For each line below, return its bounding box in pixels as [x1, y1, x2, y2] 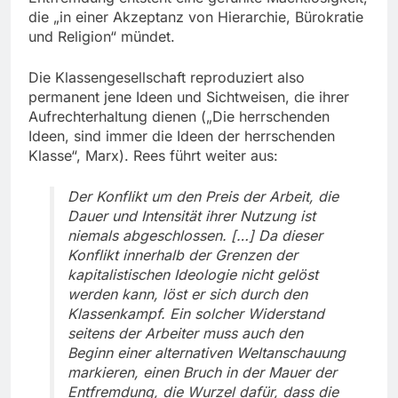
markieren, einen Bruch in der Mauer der [68, 363, 337, 382]
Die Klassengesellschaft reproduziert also [28, 68, 305, 87]
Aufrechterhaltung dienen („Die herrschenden [28, 107, 330, 126]
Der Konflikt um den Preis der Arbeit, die [68, 187, 338, 206]
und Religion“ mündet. [28, 28, 175, 46]
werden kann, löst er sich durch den [68, 285, 307, 304]
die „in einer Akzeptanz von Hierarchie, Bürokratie [28, 8, 363, 27]
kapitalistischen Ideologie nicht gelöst [68, 266, 318, 284]
